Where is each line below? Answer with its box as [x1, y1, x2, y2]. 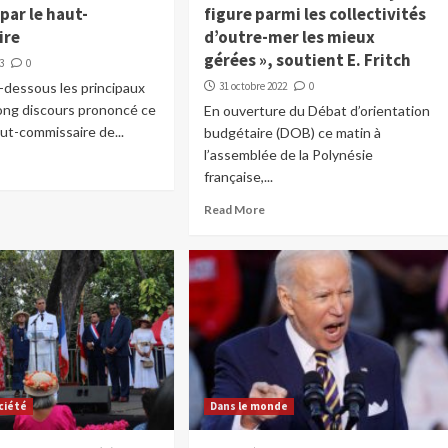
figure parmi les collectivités [203, 3, 426, 26]
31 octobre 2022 [218, 79, 287, 94]
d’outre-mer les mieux [203, 26, 375, 49]
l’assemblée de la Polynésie [203, 146, 373, 164]
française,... [203, 168, 273, 186]
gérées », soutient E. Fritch [203, 49, 411, 72]
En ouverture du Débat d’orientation [203, 102, 430, 120]
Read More [203, 202, 265, 218]
